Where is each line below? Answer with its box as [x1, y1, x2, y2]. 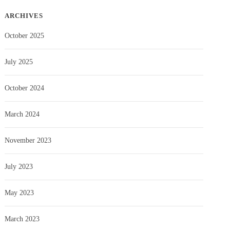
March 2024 [5, 110, 40, 118]
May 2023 [5, 188, 34, 197]
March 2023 [5, 215, 40, 223]
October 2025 [5, 31, 45, 40]
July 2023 [5, 162, 33, 170]
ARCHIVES [5, 11, 44, 20]
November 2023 [5, 136, 52, 144]
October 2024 [5, 84, 45, 92]
